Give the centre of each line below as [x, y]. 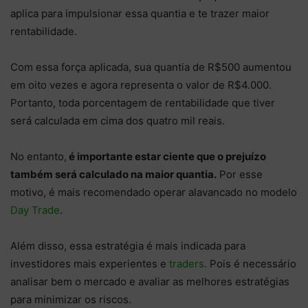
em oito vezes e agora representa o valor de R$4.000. [141, 85]
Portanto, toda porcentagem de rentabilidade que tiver [143, 103]
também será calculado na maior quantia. [113, 175]
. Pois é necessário [250, 264]
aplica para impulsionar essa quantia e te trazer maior [140, 14]
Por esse [240, 175]
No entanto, [38, 157]
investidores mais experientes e [90, 264]
